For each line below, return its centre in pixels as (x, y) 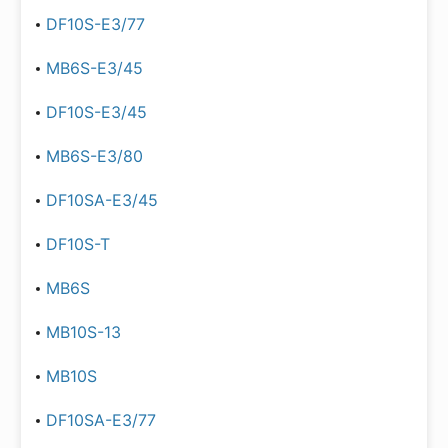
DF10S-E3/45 (96, 112)
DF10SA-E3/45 (102, 200)
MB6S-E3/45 (94, 68)
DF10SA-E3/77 (101, 420)
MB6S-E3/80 (94, 156)
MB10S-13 (83, 332)
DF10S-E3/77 (95, 24)
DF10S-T (78, 244)
